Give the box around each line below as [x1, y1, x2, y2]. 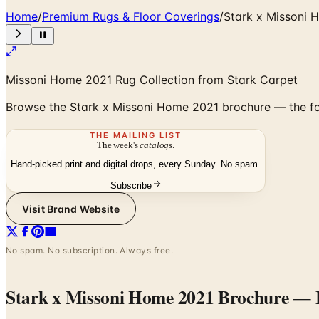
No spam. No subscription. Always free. [6, 245, 174, 256]
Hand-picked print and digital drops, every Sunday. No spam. [11, 159, 261, 170]
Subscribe [110, 180, 152, 192]
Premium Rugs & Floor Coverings [42, 9, 219, 23]
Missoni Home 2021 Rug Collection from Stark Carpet [6, 72, 298, 87]
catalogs [140, 139, 173, 150]
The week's [97, 139, 140, 150]
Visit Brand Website [22, 202, 120, 215]
